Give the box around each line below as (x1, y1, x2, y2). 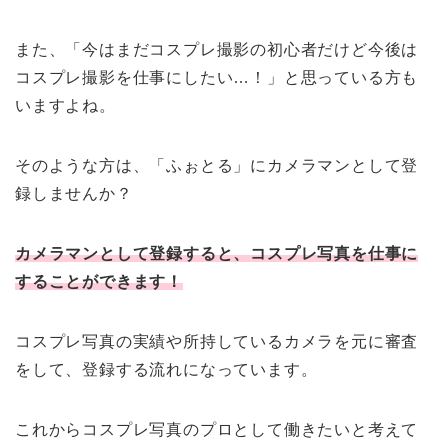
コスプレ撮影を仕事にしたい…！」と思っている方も (15, 69, 419, 87)
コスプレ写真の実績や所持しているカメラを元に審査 (15, 333, 419, 351)
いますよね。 (15, 97, 116, 115)
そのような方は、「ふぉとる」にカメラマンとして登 (15, 157, 419, 175)
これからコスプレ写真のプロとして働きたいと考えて (15, 421, 419, 439)
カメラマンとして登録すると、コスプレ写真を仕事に (15, 245, 419, 263)
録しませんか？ (15, 185, 133, 203)
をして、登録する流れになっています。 (15, 361, 318, 379)
